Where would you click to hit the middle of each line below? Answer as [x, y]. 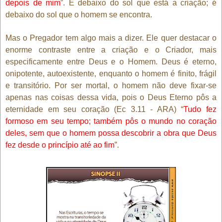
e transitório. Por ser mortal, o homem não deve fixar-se [111, 85]
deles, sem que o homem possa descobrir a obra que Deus [111, 133]
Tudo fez [200, 109]
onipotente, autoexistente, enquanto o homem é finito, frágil [111, 73]
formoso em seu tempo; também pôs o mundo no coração [111, 121]
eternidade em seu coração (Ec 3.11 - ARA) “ [95, 109]
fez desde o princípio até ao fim [60, 145]
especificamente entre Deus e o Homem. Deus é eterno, [111, 61]
